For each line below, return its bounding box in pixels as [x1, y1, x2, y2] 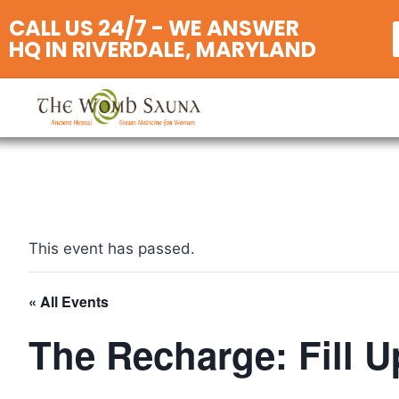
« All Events [28, 291, 109, 312]
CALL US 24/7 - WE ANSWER [9, 13, 299, 43]
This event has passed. [28, 240, 195, 257]
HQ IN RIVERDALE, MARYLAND [9, 35, 316, 64]
